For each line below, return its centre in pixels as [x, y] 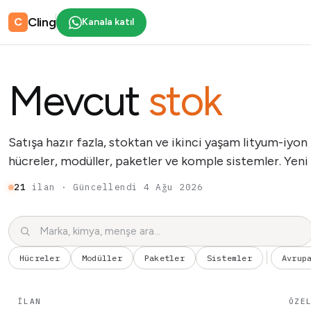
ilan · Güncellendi [85, 187]
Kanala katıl [108, 22]
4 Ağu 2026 [173, 187]
